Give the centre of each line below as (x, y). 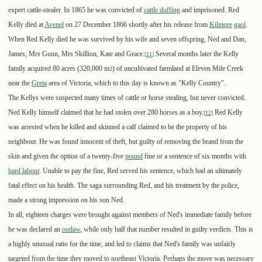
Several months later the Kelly (196, 54)
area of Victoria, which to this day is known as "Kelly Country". (136, 83)
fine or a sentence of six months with (194, 156)
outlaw (71, 230)
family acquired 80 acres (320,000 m (59, 69)
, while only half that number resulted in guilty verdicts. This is (167, 230)
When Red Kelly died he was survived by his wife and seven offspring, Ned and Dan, (127, 39)
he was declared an (35, 230)
